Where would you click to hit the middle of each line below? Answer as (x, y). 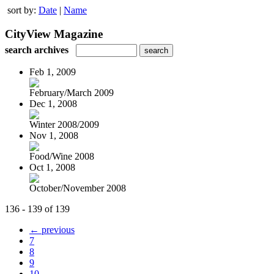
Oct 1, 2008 (52, 167)
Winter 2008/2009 (64, 124)
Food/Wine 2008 (62, 156)
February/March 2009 (72, 92)
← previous (52, 229)
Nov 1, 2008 (54, 135)
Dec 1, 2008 (53, 103)
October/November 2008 (78, 188)
